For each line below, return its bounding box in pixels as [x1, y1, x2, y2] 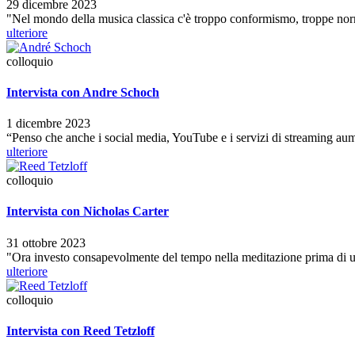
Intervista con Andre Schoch [6, 85, 159, 99]
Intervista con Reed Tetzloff [6, 323, 155, 338]
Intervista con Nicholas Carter [6, 204, 169, 219]
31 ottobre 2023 [6, 235, 86, 250]
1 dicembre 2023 [6, 116, 90, 131]
